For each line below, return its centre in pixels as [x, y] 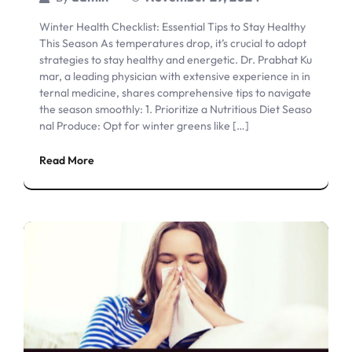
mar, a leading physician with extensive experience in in [175, 76]
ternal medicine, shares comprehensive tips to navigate [175, 92]
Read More [67, 160]
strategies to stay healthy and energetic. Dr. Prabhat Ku [176, 59]
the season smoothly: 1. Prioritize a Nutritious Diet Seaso [176, 109]
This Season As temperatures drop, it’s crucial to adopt [173, 43]
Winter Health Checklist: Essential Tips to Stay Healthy [172, 26]
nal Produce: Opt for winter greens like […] [144, 125]
